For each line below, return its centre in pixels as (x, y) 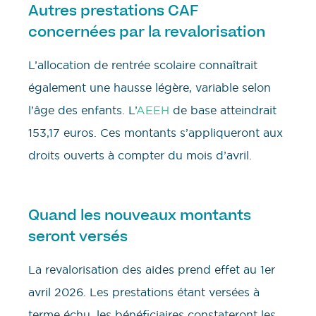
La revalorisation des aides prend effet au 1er (152, 270)
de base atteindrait (223, 110)
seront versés (78, 237)
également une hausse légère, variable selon (150, 87)
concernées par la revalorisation (147, 31)
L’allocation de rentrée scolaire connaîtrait (143, 65)
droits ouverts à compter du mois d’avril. (140, 155)
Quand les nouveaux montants (140, 215)
